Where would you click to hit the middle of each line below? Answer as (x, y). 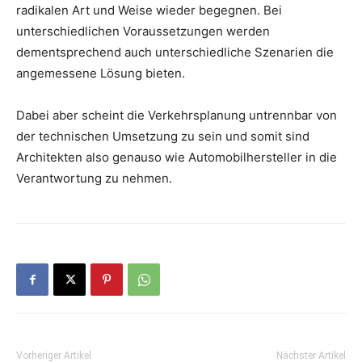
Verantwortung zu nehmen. (94, 179)
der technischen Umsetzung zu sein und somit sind (163, 137)
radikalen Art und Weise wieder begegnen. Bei (149, 11)
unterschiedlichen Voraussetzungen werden (143, 32)
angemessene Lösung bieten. (101, 74)
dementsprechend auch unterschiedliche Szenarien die (175, 53)
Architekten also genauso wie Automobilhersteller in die (177, 158)
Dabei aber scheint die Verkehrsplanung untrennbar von (177, 116)
